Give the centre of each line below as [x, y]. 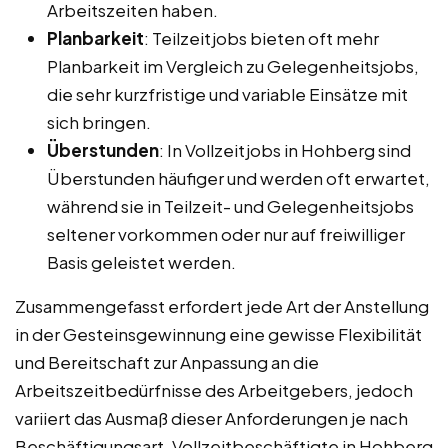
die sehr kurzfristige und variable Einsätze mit [227, 93]
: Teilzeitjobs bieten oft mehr [261, 37]
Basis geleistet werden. [141, 261]
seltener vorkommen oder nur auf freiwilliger [226, 233]
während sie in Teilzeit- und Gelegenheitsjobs [230, 205]
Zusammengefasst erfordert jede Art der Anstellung [222, 305]
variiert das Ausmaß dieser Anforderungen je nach [211, 417]
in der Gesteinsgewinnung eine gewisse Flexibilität [218, 333]
